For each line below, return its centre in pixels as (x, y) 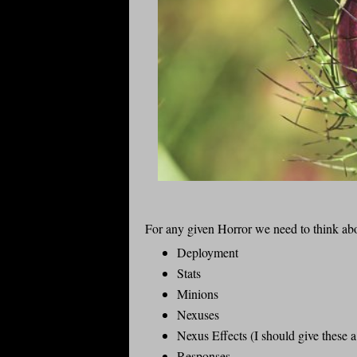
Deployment (208, 253)
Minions (198, 294)
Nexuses (198, 315)
